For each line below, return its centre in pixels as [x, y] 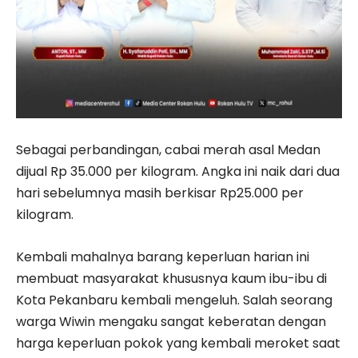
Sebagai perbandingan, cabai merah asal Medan [168, 150]
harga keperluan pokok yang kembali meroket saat [178, 344]
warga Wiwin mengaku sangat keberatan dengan [171, 322]
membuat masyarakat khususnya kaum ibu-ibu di [171, 279]
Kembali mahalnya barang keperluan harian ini [163, 257]
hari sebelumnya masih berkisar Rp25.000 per [160, 193]
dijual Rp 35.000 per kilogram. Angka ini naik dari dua [178, 172]
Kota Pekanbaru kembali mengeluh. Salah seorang [174, 300]
